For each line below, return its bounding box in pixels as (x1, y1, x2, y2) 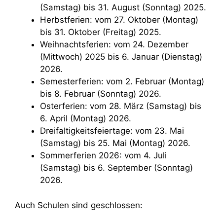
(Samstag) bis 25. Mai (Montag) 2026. (40, 138, 190, 148)
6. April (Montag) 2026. (40, 113, 131, 124)
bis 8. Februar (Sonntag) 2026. (40, 89, 161, 99)
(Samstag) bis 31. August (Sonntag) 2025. (40, 2, 206, 13)
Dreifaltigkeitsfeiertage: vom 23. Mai (40, 126, 46, 136)
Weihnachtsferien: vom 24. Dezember (40, 39, 47, 50)
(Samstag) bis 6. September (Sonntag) (40, 163, 193, 173)
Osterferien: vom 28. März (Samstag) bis (40, 101, 46, 111)
